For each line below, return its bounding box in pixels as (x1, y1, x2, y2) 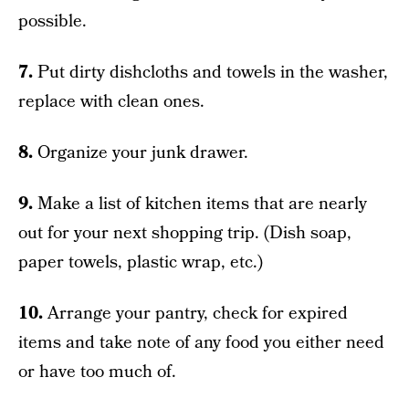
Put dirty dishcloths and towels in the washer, (33, 60, 388, 85)
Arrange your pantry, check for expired (43, 301, 348, 326)
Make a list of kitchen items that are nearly (33, 192, 367, 216)
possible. (18, 9, 87, 34)
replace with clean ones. (18, 89, 204, 114)
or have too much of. (18, 360, 176, 384)
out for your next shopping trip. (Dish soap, (18, 221, 351, 246)
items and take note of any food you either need (18, 330, 384, 355)
